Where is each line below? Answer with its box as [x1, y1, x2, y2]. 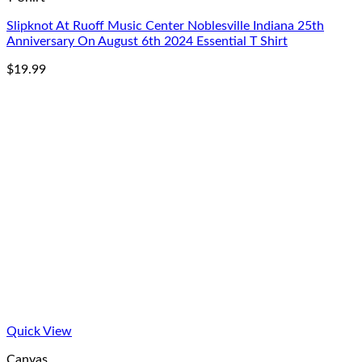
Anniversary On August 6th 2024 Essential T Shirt [6, 35, 288, 48]
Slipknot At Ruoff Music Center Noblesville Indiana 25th [6, 19, 324, 32]
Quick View [6, 325, 72, 338]
